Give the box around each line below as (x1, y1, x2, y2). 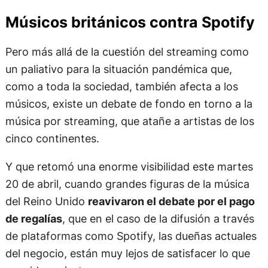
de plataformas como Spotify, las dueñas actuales (5, 229, 257, 243)
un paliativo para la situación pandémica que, (5, 62, 232, 76)
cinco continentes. (5, 132, 99, 145)
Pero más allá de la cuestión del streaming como (5, 45, 249, 59)
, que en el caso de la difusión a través (62, 212, 254, 226)
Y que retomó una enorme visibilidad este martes (5, 160, 253, 173)
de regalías (5, 212, 62, 226)
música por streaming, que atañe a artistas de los (5, 114, 254, 128)
